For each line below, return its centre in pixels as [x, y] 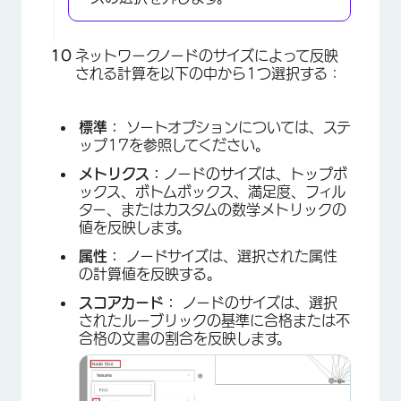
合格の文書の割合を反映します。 [185, 339]
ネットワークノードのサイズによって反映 [207, 56]
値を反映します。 [135, 228]
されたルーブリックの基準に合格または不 [214, 321]
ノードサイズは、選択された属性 [232, 256]
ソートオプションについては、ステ [239, 128]
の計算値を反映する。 [150, 274]
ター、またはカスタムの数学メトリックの [213, 210]
